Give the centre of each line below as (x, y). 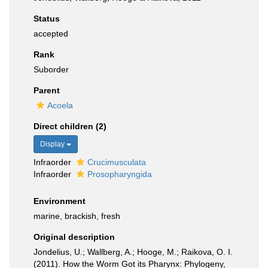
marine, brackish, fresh (77, 216)
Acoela (60, 105)
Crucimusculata (117, 162)
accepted (51, 33)
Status (47, 19)
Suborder (51, 69)
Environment (60, 201)
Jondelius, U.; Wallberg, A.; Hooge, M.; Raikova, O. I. (133, 252)
